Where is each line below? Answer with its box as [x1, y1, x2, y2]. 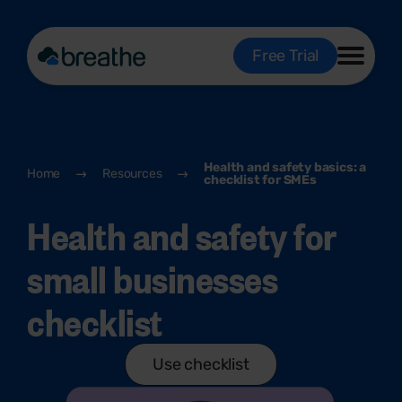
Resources [102, 166, 162, 181]
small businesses [27, 252, 278, 303]
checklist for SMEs [204, 172, 317, 188]
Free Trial [251, 46, 319, 66]
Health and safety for [27, 209, 336, 260]
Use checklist [153, 354, 249, 374]
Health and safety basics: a [204, 160, 367, 175]
